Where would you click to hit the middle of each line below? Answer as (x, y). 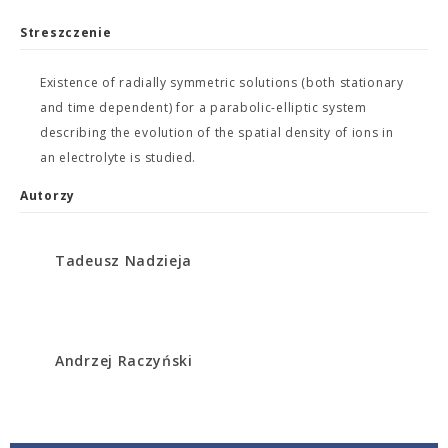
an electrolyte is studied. (118, 157)
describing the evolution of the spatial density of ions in (217, 132)
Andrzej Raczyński (124, 360)
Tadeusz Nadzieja (124, 260)
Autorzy (47, 195)
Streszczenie (66, 32)
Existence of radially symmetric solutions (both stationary (222, 82)
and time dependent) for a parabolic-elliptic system (203, 107)
